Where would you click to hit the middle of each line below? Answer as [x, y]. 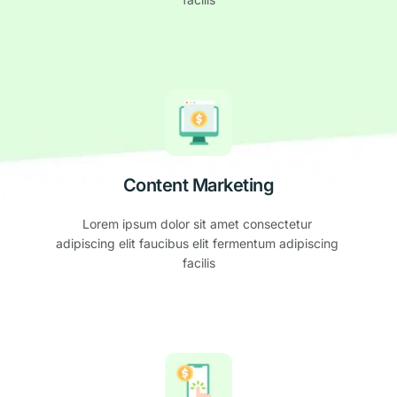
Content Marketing [198, 186]
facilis [198, 263]
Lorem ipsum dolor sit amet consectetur [197, 224]
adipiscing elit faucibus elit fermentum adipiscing [197, 244]
